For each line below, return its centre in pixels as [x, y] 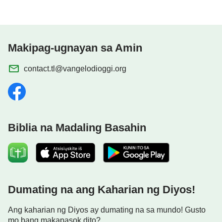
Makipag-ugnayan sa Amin [75, 48]
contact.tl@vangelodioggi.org [75, 68]
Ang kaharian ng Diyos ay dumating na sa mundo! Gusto [107, 210]
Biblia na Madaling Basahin [77, 127]
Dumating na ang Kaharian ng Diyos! [102, 189]
